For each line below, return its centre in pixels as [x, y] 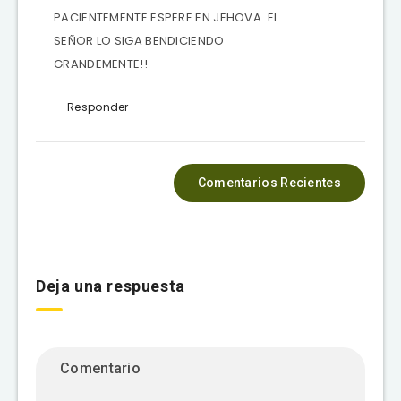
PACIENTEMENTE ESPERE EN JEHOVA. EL [166, 17]
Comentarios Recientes [269, 182]
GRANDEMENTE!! [101, 64]
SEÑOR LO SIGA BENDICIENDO [139, 40]
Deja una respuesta [111, 286]
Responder [98, 107]
